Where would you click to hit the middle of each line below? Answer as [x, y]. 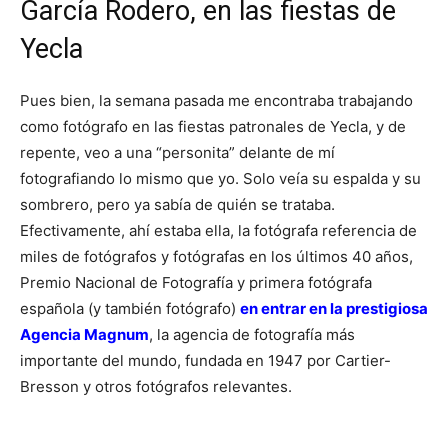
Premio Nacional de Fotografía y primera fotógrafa [196, 282]
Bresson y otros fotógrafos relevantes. [156, 386]
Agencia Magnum [84, 334]
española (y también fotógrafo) [130, 308]
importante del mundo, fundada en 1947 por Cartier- [205, 360]
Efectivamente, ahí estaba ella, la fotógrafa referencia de [218, 230]
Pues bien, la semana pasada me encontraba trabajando [216, 100]
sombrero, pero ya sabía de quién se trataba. [177, 204]
